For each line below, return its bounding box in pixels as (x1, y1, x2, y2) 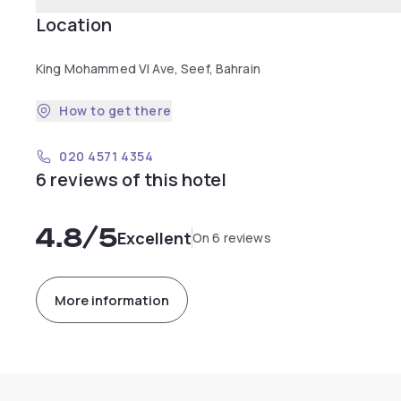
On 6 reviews (192, 229, 271, 246)
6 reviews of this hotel (36, 167, 226, 192)
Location (36, 13, 112, 37)
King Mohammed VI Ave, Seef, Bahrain (36, 60, 260, 77)
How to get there (59, 102, 172, 119)
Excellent (117, 227, 192, 249)
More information (55, 290, 169, 310)
